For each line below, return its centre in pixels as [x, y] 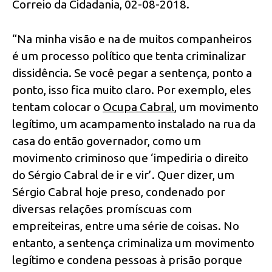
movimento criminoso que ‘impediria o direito [130, 158]
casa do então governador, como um [107, 141]
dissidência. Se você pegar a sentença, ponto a [132, 73]
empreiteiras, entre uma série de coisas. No [126, 226]
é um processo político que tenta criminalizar [129, 56]
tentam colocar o [57, 107]
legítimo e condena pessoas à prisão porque [127, 260]
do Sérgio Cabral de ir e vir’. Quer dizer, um [123, 175]
